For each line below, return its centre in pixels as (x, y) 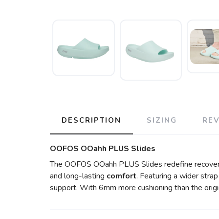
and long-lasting (78, 176)
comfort (121, 176)
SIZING (162, 120)
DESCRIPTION (91, 120)
